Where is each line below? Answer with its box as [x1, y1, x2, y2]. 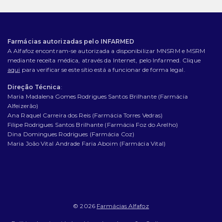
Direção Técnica [7, 83, 61, 91]
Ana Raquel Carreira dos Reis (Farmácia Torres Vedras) [7, 111, 163, 119]
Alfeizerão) [7, 102, 39, 110]
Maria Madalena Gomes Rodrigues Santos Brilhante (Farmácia [7, 93, 188, 101]
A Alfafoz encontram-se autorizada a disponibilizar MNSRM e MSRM [7, 47, 206, 55]
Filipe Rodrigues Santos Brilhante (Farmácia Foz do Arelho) [7, 121, 178, 129]
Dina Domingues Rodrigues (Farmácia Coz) [7, 130, 134, 138]
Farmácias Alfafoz [97, 202, 149, 210]
